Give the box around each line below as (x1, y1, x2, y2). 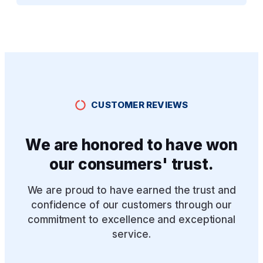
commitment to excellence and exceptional (28, 213, 235, 225)
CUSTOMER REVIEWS (91, 99, 188, 111)
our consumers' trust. (49, 154, 214, 173)
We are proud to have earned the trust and (27, 184, 236, 196)
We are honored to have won (25, 135, 238, 154)
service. (112, 228, 151, 240)
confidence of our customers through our (31, 198, 232, 211)
